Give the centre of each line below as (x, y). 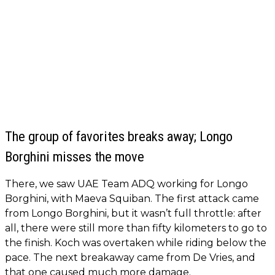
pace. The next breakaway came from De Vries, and (130, 257)
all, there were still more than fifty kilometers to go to (136, 228)
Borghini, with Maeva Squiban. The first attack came (132, 198)
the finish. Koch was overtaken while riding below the (136, 242)
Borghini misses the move (75, 156)
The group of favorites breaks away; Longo (119, 136)
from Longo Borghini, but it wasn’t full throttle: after (133, 213)
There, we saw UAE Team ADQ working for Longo (126, 184)
